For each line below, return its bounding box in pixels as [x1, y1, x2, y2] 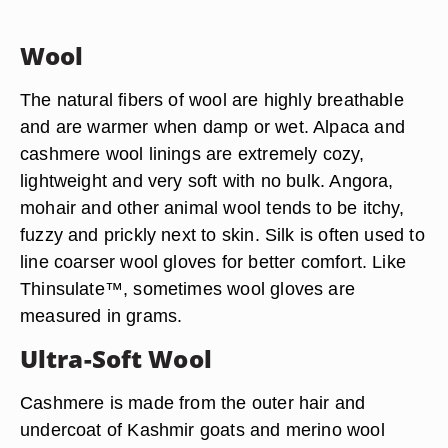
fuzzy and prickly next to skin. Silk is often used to [20, 224, 425, 245]
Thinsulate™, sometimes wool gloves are [20, 278, 355, 299]
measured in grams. [20, 305, 183, 326]
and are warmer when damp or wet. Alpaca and [20, 116, 405, 137]
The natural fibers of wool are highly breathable [20, 89, 404, 110]
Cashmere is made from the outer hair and [20, 392, 366, 413]
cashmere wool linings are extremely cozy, [20, 143, 365, 164]
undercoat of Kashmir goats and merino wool [20, 419, 385, 440]
